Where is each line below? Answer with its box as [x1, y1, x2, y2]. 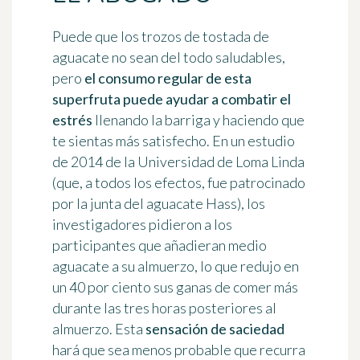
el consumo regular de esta [84, 69, 252, 88]
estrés [52, 111, 92, 129]
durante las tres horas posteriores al [52, 299, 276, 317]
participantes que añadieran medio [52, 236, 267, 255]
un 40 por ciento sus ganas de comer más [52, 278, 298, 297]
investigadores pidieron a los [52, 215, 232, 234]
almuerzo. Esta [52, 320, 145, 338]
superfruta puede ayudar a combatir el [52, 90, 291, 108]
